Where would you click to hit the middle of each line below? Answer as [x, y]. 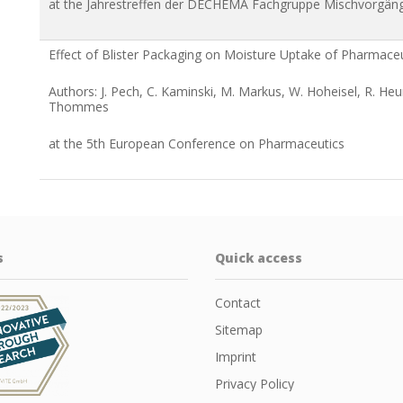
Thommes [79, 106]
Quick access [259, 257]
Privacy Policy [255, 383]
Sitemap [239, 329]
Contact [238, 302]
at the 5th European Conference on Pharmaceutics [197, 143]
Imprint [236, 356]
